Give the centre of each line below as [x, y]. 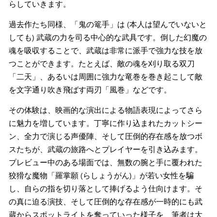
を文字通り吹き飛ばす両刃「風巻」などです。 [90, 90]
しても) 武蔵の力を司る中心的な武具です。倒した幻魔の [108, 37]
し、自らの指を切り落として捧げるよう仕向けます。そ [106, 188]
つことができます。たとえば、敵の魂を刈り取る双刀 [102, 63]
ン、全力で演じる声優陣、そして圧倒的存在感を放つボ [106, 136]
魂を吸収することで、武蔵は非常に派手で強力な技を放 [106, 50]
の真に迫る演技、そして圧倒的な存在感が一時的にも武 [106, 201]
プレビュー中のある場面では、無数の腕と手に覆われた [106, 162]
